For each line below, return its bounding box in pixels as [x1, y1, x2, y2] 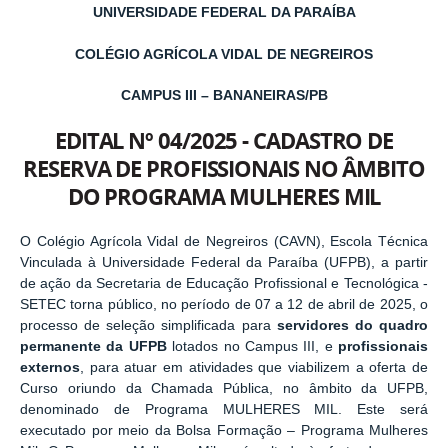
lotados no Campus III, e [172, 339, 338, 355]
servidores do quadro [276, 318, 429, 334]
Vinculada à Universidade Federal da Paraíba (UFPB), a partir [20, 255, 428, 271]
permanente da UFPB [20, 339, 173, 355]
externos [20, 360, 80, 376]
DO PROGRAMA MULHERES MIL [67, 181, 381, 212]
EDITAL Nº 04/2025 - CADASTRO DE [54, 125, 394, 156]
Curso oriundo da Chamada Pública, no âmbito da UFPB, [20, 381, 428, 397]
